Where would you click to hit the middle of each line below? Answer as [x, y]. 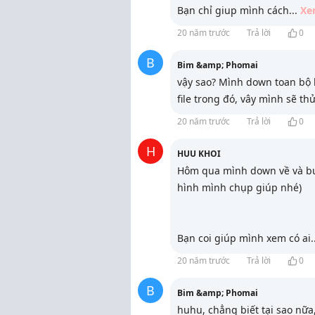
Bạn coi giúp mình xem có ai [244, 238]
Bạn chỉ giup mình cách [233, 10]
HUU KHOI [199, 154]
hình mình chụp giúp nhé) [239, 187]
